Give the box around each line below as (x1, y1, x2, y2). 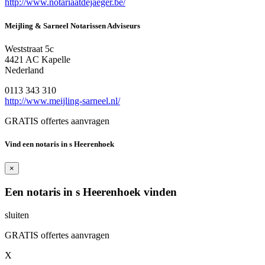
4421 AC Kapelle (5, 54, 70, 64)
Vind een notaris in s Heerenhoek (5, 139, 114, 148)
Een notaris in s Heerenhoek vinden (5, 185, 177, 198)
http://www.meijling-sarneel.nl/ (5, 95, 120, 106)
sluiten (5, 209, 29, 220)
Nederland (5, 64, 44, 75)
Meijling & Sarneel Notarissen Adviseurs (5, 21, 140, 30)
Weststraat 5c (5, 43, 54, 54)
